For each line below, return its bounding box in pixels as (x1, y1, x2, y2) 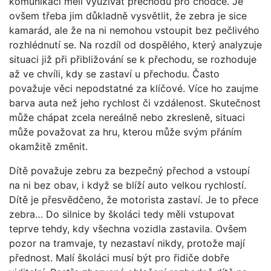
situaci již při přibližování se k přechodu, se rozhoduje (9, 53, 256, 65)
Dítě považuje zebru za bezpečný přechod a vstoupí (9, 164, 250, 177)
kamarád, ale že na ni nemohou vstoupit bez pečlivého (9, 24, 260, 36)
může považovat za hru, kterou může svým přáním (9, 125, 242, 138)
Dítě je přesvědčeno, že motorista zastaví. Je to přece (9, 193, 258, 206)
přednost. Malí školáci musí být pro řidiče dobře (9, 251, 229, 264)
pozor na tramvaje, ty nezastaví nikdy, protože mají (9, 237, 245, 249)
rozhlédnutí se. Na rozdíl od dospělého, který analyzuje (9, 38, 262, 51)
